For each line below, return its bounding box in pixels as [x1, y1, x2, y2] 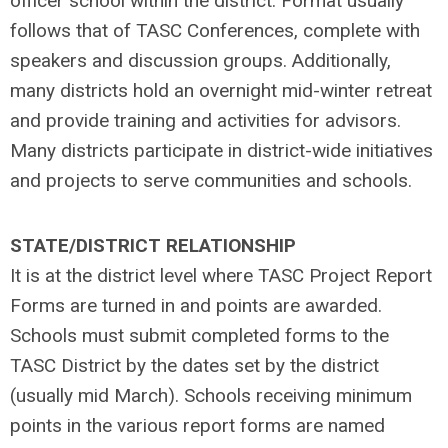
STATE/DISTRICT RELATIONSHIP [10, 234, 296, 257]
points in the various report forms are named [10, 414, 385, 437]
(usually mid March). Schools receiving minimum [10, 384, 412, 407]
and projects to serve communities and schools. [10, 169, 412, 192]
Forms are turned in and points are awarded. [10, 294, 382, 317]
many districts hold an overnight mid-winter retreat [10, 79, 432, 102]
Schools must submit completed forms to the [10, 324, 389, 347]
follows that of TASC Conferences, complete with [10, 19, 420, 42]
